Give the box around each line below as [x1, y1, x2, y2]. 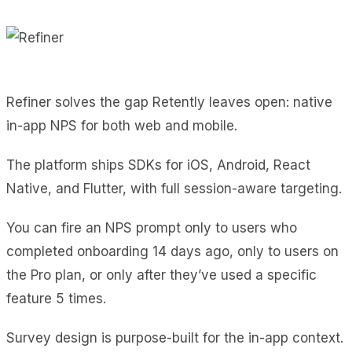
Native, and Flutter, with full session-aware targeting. [6, 180, 342, 196]
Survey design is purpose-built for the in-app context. [6, 329, 343, 346]
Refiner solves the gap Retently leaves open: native [6, 93, 332, 110]
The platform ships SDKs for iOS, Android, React [6, 156, 310, 173]
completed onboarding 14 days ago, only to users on [6, 243, 339, 259]
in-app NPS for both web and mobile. [6, 117, 237, 134]
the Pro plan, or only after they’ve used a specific [6, 266, 317, 283]
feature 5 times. [6, 290, 106, 306]
